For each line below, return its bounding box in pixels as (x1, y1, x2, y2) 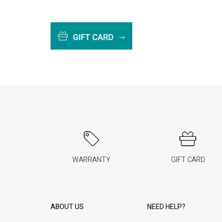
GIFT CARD (171, 155, 205, 165)
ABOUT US (51, 202, 84, 212)
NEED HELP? (147, 202, 185, 212)
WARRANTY (72, 155, 111, 165)
